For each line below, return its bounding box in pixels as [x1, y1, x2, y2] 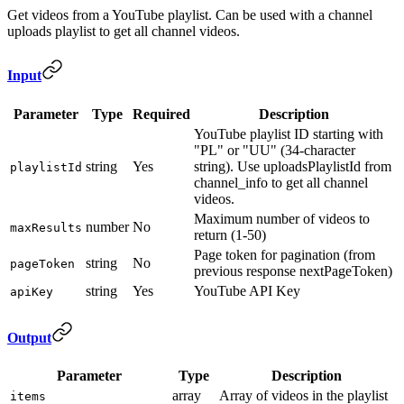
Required [133, 106, 190, 122]
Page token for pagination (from [194, 246, 375, 262]
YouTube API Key [194, 282, 300, 298]
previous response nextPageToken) [194, 262, 392, 279]
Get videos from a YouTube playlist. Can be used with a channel [7, 7, 372, 23]
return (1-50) [194, 226, 266, 243]
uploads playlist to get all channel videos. [7, 23, 240, 40]
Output [7, 329, 51, 345]
